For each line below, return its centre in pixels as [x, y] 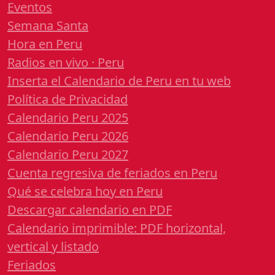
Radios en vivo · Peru [66, 63]
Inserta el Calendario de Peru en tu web [119, 81]
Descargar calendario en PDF [90, 210]
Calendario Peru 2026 [68, 136]
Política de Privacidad [68, 99]
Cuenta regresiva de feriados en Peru [112, 173]
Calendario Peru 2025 [68, 118]
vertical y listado [53, 247]
